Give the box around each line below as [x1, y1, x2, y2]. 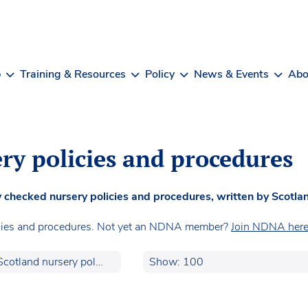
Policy [145, 66, 175, 82]
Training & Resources [20, 66, 126, 82]
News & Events [194, 66, 269, 82]
